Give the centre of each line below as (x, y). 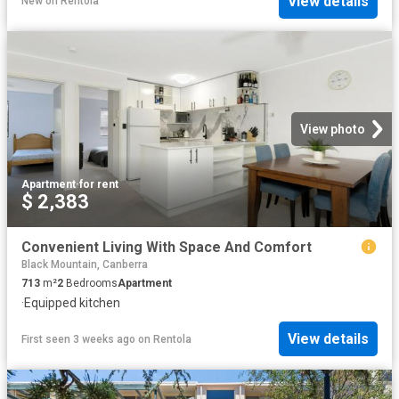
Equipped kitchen (72, 303)
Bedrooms (90, 283)
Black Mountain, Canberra (85, 265)
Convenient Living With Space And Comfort (167, 248)
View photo (333, 130)
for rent (99, 185)
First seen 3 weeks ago (78, 339)
